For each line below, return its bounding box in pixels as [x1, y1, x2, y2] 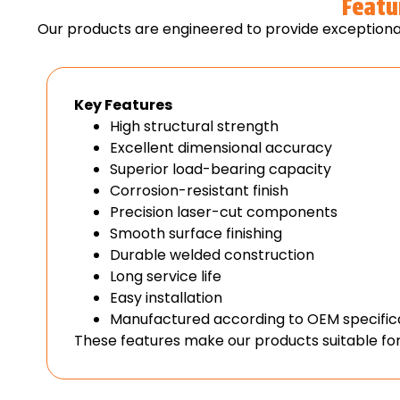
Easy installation [110, 287, 222, 309]
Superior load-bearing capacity [110, 159, 331, 180]
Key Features [74, 95, 172, 116]
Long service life [110, 266, 221, 287]
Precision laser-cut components [110, 202, 337, 223]
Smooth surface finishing [110, 223, 282, 245]
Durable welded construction [110, 245, 314, 266]
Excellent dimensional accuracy [110, 137, 332, 159]
